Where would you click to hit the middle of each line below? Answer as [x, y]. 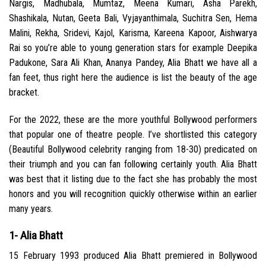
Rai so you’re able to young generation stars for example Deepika [133, 48]
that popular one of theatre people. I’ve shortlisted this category [133, 134]
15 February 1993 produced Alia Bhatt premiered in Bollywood [133, 256]
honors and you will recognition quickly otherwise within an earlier [133, 194]
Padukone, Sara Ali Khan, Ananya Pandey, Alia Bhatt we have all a [133, 63]
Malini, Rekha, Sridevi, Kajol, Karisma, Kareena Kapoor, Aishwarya [133, 33]
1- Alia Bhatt [36, 235]
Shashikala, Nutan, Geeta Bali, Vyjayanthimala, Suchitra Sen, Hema [133, 18]
